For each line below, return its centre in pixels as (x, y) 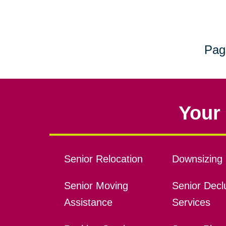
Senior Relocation (103, 159)
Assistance (88, 203)
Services (191, 203)
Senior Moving (96, 186)
